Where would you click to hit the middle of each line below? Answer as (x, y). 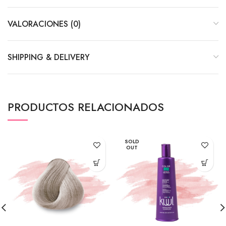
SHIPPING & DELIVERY (49, 57)
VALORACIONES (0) (44, 24)
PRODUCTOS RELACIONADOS (86, 107)
